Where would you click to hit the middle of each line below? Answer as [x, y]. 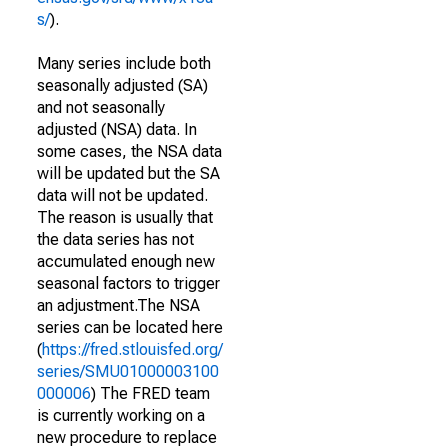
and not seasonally [101, 107]
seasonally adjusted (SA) [122, 85]
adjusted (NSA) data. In [117, 129]
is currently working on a [121, 415]
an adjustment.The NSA [118, 305]
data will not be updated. [122, 195]
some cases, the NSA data [129, 151]
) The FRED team [150, 393]
